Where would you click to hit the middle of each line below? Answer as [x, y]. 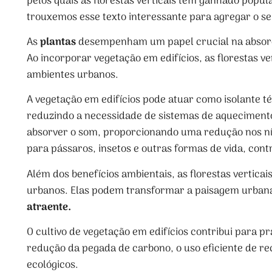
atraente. [49, 207]
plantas [58, 42]
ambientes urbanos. [73, 75]
